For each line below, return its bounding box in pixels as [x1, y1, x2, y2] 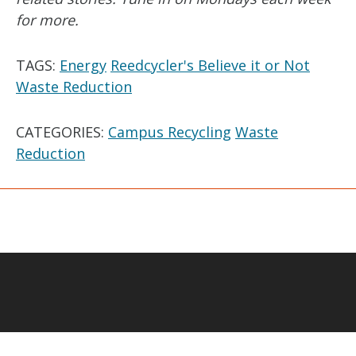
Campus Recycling [108, 122, 231, 141]
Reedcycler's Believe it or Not [110, 56, 310, 75]
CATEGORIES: [16, 122, 108, 141]
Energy [60, 56, 106, 75]
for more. [16, 10, 79, 29]
